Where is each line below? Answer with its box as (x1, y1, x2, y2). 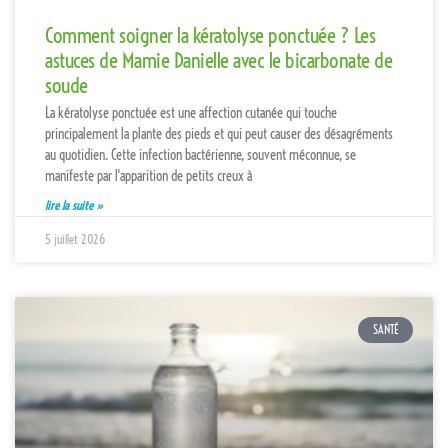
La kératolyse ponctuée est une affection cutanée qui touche (45, 103, 337, 122)
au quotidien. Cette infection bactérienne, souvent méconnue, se (45, 145, 356, 164)
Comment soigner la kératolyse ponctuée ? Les (45, 21, 375, 48)
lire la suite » (45, 197, 103, 213)
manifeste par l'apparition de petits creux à (45, 166, 252, 185)
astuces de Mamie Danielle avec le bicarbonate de (45, 46, 392, 73)
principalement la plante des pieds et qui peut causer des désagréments (45, 124, 393, 143)
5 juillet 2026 (45, 231, 105, 247)
